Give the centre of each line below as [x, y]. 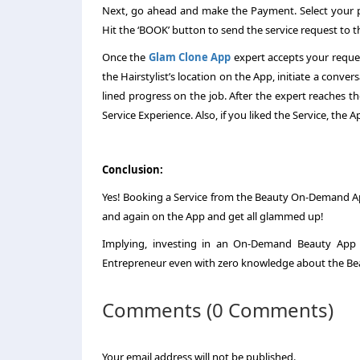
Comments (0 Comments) [218, 310]
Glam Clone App [190, 57]
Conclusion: [134, 170]
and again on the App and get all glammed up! [214, 216]
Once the [125, 57]
